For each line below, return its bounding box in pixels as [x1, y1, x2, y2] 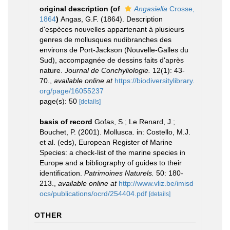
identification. [40, 169, 84, 177]
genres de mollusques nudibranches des [40, 35, 171, 44]
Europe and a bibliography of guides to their [40, 159, 182, 167]
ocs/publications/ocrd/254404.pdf [40, 189, 147, 198]
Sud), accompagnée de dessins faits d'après [40, 56, 184, 64]
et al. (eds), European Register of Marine [40, 138, 172, 146]
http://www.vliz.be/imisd [119, 179, 194, 187]
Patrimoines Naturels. [84, 169, 154, 177]
